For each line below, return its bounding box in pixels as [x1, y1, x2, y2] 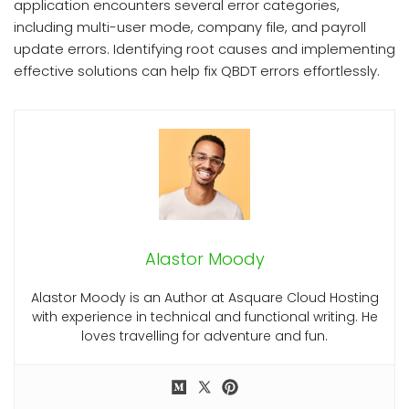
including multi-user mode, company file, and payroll [14, 17, 366, 37]
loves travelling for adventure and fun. [81, 327, 328, 346]
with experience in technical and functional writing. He [31, 308, 378, 327]
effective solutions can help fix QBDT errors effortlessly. [14, 61, 383, 81]
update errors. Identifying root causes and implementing [14, 39, 395, 59]
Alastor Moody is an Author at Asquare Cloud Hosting [30, 288, 379, 308]
